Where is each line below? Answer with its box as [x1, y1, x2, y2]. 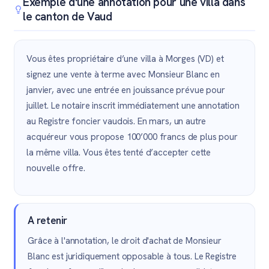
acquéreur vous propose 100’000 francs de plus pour [26, 131, 238, 143]
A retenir [28, 214, 68, 227]
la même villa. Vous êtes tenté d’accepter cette [26, 147, 211, 159]
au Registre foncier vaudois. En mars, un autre [26, 115, 207, 127]
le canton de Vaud [22, 9, 112, 24]
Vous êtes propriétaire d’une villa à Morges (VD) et [26, 53, 224, 65]
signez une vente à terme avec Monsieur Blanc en [26, 68, 220, 80]
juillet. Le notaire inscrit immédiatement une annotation [26, 100, 240, 112]
